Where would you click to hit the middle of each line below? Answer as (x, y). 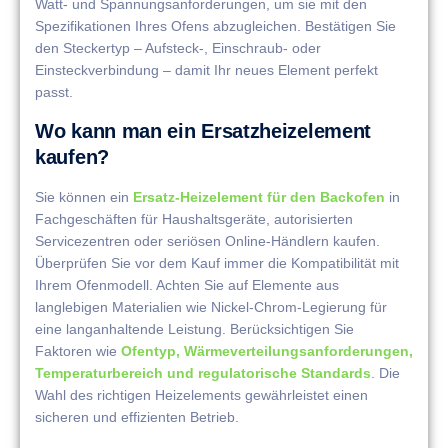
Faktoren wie (78, 350)
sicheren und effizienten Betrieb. (137, 416)
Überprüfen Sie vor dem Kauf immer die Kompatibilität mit (217, 262)
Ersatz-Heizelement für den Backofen (259, 196)
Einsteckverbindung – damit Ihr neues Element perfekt (206, 70)
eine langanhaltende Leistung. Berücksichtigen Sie (194, 328)
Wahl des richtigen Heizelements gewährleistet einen (201, 394)
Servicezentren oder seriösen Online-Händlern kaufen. (207, 240)
